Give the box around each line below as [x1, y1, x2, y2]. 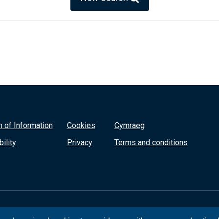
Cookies [66, 121, 95, 131]
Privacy [66, 138, 92, 148]
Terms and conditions [114, 138, 188, 148]
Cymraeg [114, 121, 145, 131]
